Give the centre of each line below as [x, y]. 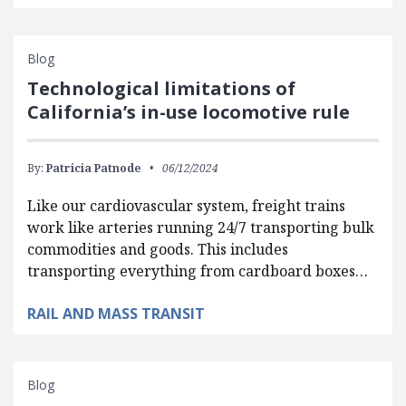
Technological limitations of [161, 88]
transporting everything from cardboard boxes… [198, 271]
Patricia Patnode [93, 168]
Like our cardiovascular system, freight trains [186, 205]
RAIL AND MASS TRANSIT [116, 313]
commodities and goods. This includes [158, 249]
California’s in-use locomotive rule [188, 111]
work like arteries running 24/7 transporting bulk [201, 227]
